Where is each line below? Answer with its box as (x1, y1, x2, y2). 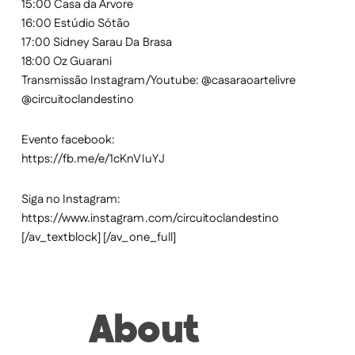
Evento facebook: (21, 132, 116, 149)
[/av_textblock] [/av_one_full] (21, 229, 176, 246)
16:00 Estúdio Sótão (21, 15, 131, 32)
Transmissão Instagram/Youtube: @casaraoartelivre (21, 72, 296, 90)
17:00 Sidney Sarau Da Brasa (21, 34, 172, 52)
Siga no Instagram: (21, 191, 121, 208)
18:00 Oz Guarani (21, 53, 113, 71)
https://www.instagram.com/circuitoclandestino (21, 210, 280, 227)
